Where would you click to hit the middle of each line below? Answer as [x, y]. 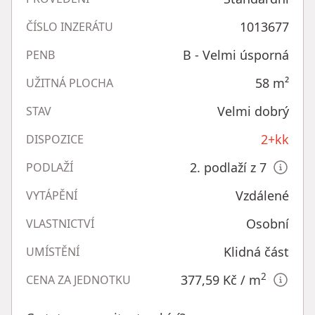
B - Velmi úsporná [236, 55]
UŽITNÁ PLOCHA [70, 83]
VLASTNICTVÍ [60, 224]
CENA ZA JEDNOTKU [78, 280]
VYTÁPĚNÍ [52, 196]
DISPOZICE [55, 140]
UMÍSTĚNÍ [53, 252]
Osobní [268, 224]
